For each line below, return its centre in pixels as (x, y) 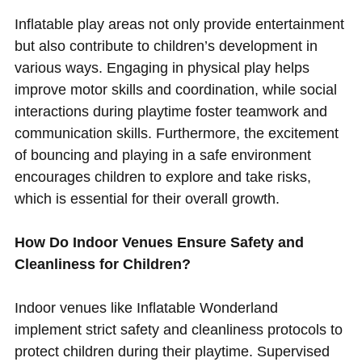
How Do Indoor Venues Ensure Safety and (159, 242)
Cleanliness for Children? (102, 264)
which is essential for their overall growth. (147, 198)
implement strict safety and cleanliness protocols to (178, 329)
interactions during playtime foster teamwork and (170, 111)
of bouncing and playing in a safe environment (162, 155)
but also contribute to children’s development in (166, 46)
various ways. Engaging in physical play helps (162, 67)
